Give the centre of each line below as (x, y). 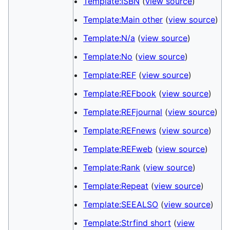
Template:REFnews (120, 130)
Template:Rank (112, 167)
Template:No (108, 56)
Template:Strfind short (127, 223)
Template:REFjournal (123, 112)
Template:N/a (109, 38)
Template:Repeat (116, 186)
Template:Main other (123, 20)
